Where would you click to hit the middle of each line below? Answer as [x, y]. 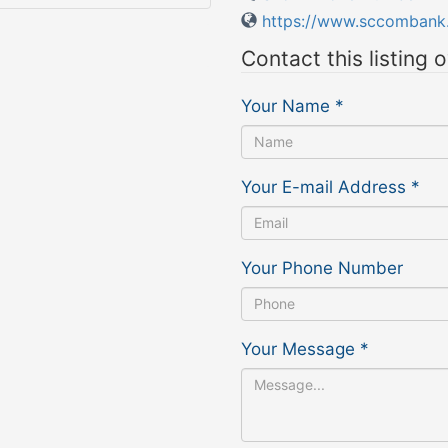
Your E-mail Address [323, 186]
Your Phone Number [321, 267]
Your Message [297, 348]
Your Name [285, 105]
